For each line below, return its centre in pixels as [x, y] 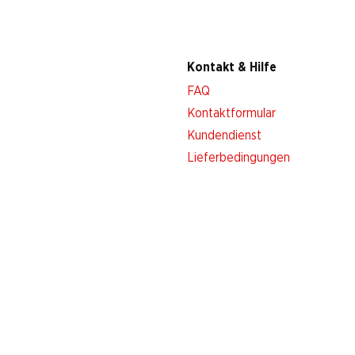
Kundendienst [224, 136]
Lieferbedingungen [239, 158]
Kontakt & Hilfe [232, 67]
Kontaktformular [231, 113]
